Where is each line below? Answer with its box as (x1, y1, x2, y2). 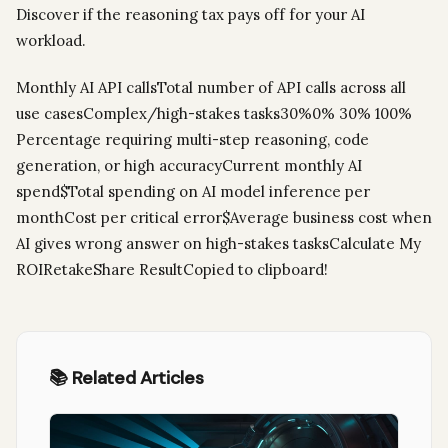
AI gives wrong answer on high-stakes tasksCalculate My (16, 234, 421, 254)
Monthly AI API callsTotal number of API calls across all (16, 78, 406, 98)
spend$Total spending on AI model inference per (16, 182, 370, 202)
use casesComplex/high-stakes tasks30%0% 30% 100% (16, 104, 412, 124)
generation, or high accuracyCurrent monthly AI (16, 156, 362, 176)
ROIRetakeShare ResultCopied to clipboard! (16, 260, 328, 280)
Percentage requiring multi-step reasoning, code (16, 130, 369, 150)
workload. (16, 31, 86, 51)
